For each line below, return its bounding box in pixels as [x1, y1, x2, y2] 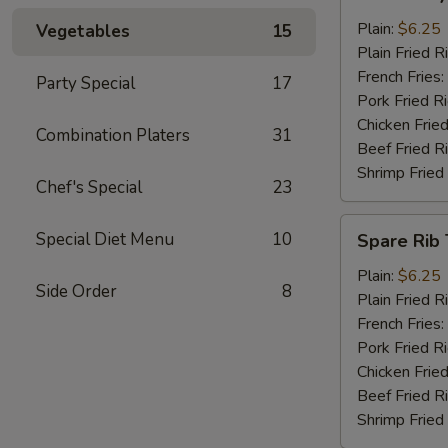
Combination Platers [36, 124, 190, 147]
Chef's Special [36, 176, 142, 199]
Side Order [36, 280, 117, 303]
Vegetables [36, 20, 130, 43]
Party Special [36, 72, 135, 95]
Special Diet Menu [36, 228, 174, 251]
